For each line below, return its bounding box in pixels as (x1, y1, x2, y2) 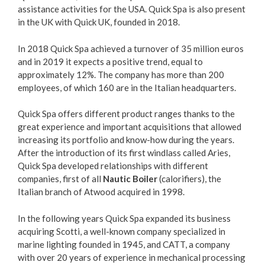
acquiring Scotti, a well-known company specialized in (18, 225, 225, 237)
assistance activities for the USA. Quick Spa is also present (18, 4, 245, 14)
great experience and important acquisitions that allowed (18, 121, 241, 132)
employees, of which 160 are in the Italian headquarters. (18, 82, 236, 93)
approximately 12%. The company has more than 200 (18, 69, 224, 80)
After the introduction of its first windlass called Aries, (18, 147, 230, 158)
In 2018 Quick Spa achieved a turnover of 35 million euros (18, 43, 244, 54)
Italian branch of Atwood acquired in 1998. (18, 186, 185, 197)
